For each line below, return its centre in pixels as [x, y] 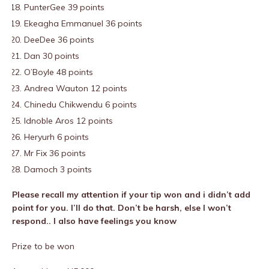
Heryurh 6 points [56, 137]
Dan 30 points [52, 56]
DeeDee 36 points [59, 40]
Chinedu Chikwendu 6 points [80, 104]
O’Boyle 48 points [59, 72]
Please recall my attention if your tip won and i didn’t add [131, 195]
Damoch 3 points [58, 169]
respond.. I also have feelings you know [95, 221]
